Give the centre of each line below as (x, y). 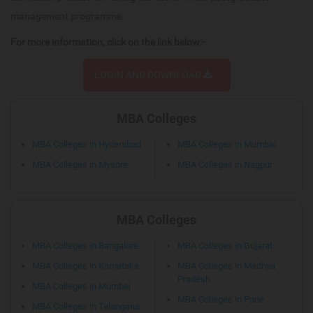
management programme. (67, 16)
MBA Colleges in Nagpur (225, 165)
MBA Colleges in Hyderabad (87, 145)
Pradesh (194, 279)
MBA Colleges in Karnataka (86, 266)
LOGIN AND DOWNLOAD (148, 75)
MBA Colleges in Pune (221, 300)
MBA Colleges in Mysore (80, 165)
